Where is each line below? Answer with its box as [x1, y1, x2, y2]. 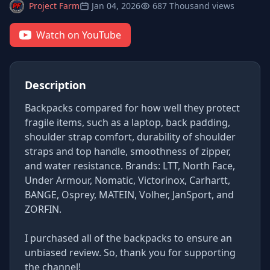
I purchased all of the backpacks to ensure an [25, 231, 232, 245]
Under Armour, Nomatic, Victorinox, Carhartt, [25, 174, 230, 187]
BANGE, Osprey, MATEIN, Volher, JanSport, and [25, 188, 234, 201]
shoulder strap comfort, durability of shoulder [25, 130, 236, 143]
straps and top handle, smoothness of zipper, [25, 145, 231, 158]
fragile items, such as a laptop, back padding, [25, 116, 230, 129]
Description [25, 78, 86, 92]
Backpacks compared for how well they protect [25, 101, 240, 115]
